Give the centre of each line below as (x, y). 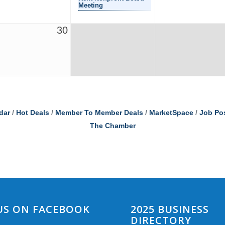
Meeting (91, 5)
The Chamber (113, 126)
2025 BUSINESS (170, 209)
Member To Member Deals (99, 113)
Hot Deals (32, 113)
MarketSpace (171, 113)
